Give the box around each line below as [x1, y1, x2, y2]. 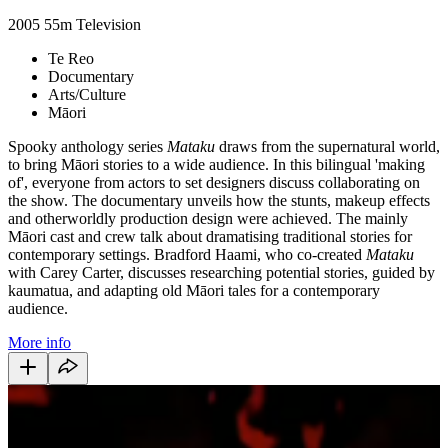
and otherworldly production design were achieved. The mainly [8, 209, 408, 227]
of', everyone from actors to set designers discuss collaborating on [8, 173, 420, 191]
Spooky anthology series [8, 137, 167, 155]
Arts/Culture [48, 85, 126, 103]
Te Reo [48, 49, 94, 67]
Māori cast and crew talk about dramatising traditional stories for [8, 227, 412, 245]
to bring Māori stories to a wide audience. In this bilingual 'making [8, 155, 425, 173]
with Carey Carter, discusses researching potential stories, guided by [8, 263, 435, 281]
